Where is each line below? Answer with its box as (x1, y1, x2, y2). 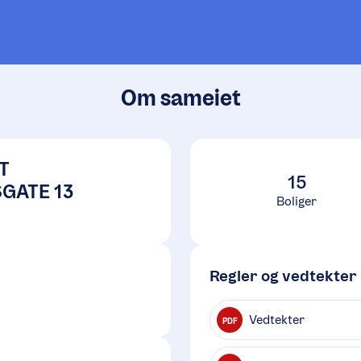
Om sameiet (120, 85, 241, 111)
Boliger (276, 193, 317, 209)
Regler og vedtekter (210, 266, 357, 285)
